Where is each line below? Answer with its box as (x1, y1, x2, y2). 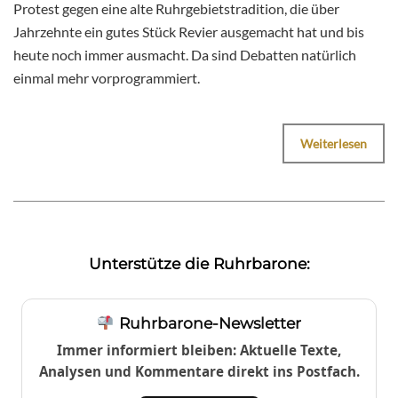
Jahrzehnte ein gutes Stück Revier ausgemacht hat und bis (13, 23, 364, 41)
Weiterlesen (300, 136, 367, 152)
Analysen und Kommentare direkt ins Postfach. (38, 362, 360, 381)
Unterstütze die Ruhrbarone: (88, 254, 310, 274)
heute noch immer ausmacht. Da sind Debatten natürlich (13, 46, 356, 64)
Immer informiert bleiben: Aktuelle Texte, (57, 341, 341, 360)
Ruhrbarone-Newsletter (114, 314, 301, 333)
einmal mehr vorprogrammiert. (13, 69, 200, 87)
